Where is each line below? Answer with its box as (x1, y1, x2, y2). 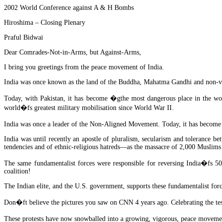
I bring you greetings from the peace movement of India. (4, 63, 164, 71)
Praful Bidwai (4, 34, 43, 41)
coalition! (4, 167, 31, 175)
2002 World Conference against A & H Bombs (4, 4, 134, 11)
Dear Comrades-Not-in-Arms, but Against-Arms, (4, 49, 141, 56)
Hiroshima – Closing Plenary (4, 19, 85, 26)
